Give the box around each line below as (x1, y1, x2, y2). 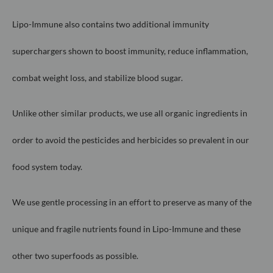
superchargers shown (12, 45, 93, 56)
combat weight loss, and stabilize (12, 72, 135, 83)
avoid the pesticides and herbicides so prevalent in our (43, 135, 249, 146)
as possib (94, 250, 130, 261)
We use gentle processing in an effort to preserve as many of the (12, 197, 252, 208)
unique (12, 224, 38, 235)
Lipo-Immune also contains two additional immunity (12, 18, 209, 29)
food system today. (12, 161, 84, 172)
